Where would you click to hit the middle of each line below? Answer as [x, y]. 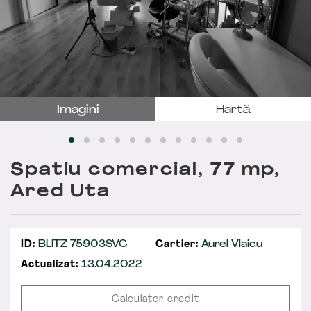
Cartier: [177, 244]
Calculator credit [155, 299]
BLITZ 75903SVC [81, 244]
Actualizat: [50, 264]
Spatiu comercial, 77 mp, [146, 170]
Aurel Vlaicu [230, 244]
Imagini [78, 110]
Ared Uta [61, 192]
